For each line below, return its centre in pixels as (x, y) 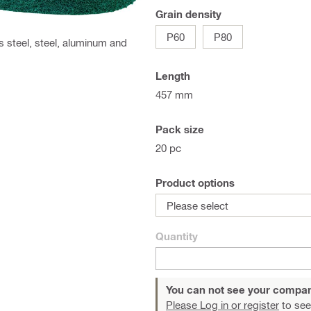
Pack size (180, 129)
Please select (197, 205)
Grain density (188, 14)
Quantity (177, 236)
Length (173, 76)
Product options (195, 183)
